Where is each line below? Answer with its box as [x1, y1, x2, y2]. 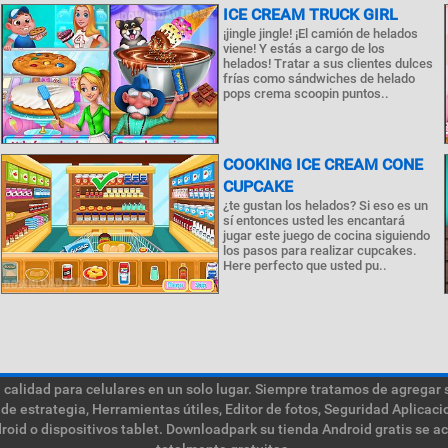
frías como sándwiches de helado [222, 71, 415, 86]
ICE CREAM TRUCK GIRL [222, 5, 398, 24]
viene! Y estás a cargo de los [222, 41, 385, 56]
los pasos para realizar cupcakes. [222, 243, 417, 258]
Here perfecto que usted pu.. [222, 258, 387, 273]
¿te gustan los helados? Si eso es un [222, 198, 428, 213]
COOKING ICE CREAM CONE [222, 155, 423, 174]
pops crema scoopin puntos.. [222, 86, 389, 101]
